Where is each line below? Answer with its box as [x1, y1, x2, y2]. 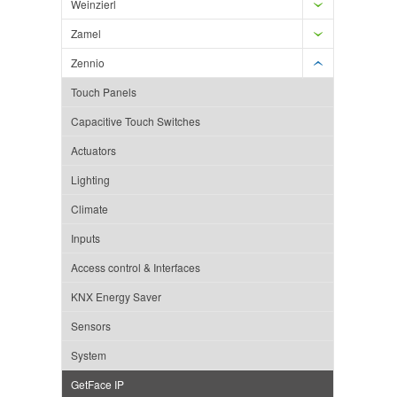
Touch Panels [71, 84, 136, 100]
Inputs [71, 230, 100, 246]
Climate [71, 201, 108, 217]
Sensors [71, 318, 111, 334]
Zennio [71, 55, 105, 71]
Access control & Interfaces [71, 260, 200, 276]
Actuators [71, 143, 116, 159]
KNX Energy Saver [71, 289, 161, 305]
